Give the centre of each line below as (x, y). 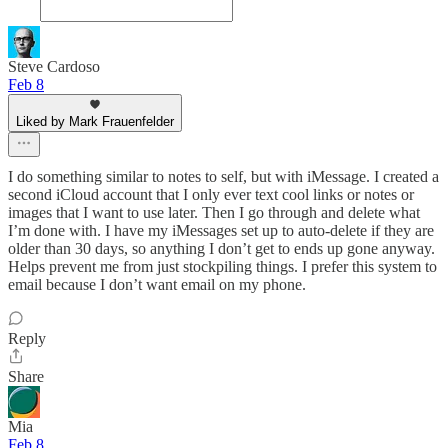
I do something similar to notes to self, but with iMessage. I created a (223, 177)
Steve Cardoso (54, 67)
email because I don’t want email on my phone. (157, 285)
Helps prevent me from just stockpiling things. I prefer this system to (222, 267)
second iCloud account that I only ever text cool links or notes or (211, 195)
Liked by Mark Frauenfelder (95, 122)
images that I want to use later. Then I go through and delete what (214, 213)
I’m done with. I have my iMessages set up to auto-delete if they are (221, 231)
